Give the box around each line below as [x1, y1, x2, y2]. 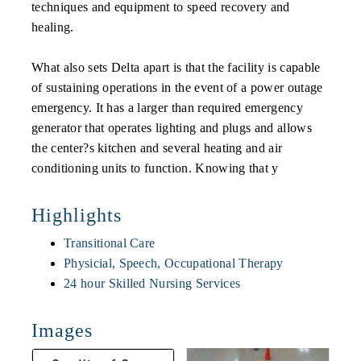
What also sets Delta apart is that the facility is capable [31, 60, 321, 74]
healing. [31, 19, 74, 34]
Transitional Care [64, 235, 156, 250]
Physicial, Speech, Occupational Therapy [64, 255, 284, 270]
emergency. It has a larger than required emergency [31, 100, 304, 114]
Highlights [31, 204, 122, 226]
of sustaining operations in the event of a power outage [31, 80, 323, 94]
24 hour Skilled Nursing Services [64, 276, 241, 290]
